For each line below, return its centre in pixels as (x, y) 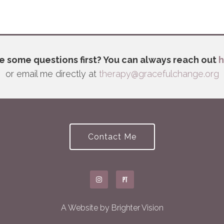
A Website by (86, 208)
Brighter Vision (137, 208)
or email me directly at (52, 74)
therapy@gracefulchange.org (159, 74)
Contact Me (112, 137)
